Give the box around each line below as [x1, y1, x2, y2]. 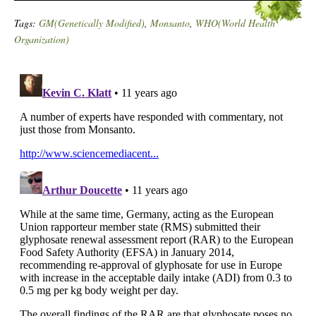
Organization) [14, 32, 69, 46]
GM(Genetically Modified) [39, 16, 145, 30]
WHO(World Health [195, 16, 275, 30]
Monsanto [150, 16, 190, 30]
